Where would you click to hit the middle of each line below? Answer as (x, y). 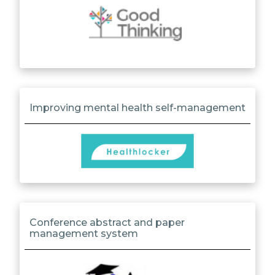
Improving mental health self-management (137, 108)
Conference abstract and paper (107, 223)
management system (84, 234)
